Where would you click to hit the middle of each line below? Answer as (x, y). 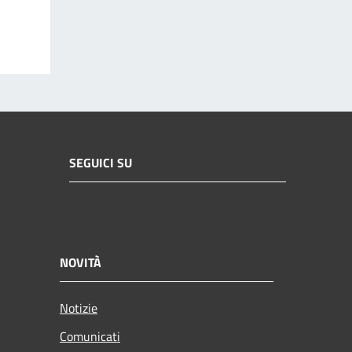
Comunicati (90, 336)
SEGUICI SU (101, 163)
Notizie (79, 308)
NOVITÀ (81, 262)
